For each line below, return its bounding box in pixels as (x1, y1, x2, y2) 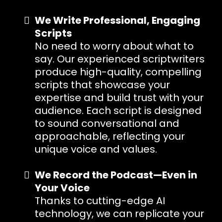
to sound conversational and (35, 116, 179, 130)
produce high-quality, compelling (35, 64, 202, 79)
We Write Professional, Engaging (35, 13, 200, 27)
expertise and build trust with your (35, 90, 204, 105)
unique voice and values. (35, 142, 157, 156)
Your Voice (35, 180, 90, 195)
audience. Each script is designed (35, 103, 202, 117)
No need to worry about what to (35, 39, 194, 53)
